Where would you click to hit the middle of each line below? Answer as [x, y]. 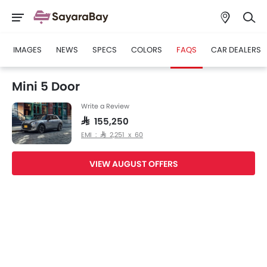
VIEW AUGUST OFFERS [133, 164]
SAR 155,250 [105, 121]
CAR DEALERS [236, 50]
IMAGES [27, 50]
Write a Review [105, 106]
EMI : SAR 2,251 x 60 [112, 134]
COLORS [147, 50]
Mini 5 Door [46, 86]
